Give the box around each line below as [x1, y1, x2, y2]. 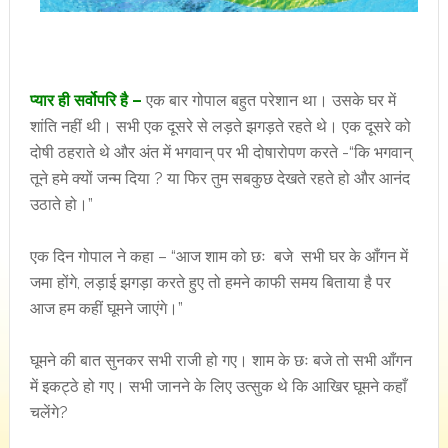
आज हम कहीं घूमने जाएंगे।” [29, 299, 183, 318]
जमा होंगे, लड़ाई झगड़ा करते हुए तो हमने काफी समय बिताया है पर [29, 273, 391, 292]
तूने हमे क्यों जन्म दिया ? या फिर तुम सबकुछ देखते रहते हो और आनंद [29, 169, 410, 188]
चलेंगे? [29, 403, 68, 422]
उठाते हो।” [29, 195, 93, 214]
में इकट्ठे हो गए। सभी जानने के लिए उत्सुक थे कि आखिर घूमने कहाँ [29, 377, 407, 396]
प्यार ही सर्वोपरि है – [29, 91, 142, 110]
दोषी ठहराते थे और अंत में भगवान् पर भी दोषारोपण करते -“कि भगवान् [29, 143, 412, 162]
